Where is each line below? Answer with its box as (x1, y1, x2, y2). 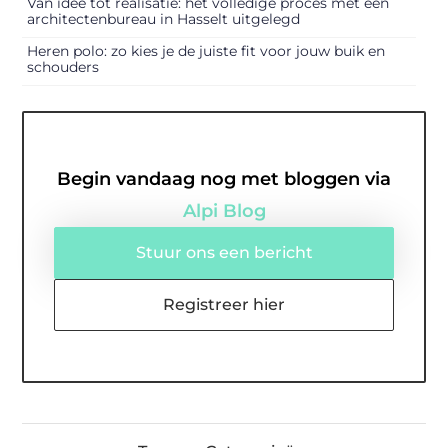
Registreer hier (163, 295, 285, 315)
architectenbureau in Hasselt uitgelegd (27, 10, 301, 29)
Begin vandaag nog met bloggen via (57, 168, 391, 191)
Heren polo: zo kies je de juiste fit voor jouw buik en (27, 42, 386, 61)
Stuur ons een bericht (135, 243, 313, 263)
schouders (27, 58, 100, 77)
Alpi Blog (182, 200, 266, 223)
